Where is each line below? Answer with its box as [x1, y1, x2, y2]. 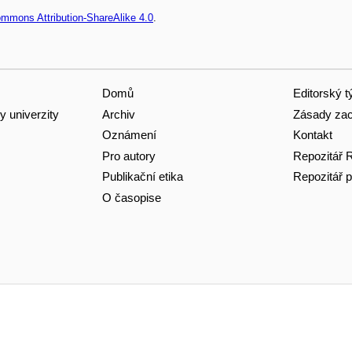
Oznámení [101, 128, 156, 142]
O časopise [101, 190, 161, 204]
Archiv [101, 107, 135, 121]
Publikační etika [101, 170, 183, 184]
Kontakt [292, 128, 332, 142]
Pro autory [101, 148, 156, 163]
